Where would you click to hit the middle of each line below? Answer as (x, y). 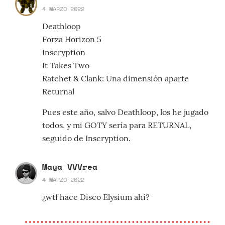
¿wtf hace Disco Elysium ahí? (96, 197)
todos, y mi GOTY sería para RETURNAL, (117, 125)
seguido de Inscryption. (86, 138)
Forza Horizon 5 (72, 39)
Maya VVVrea (70, 167)
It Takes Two (66, 66)
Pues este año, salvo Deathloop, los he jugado (125, 112)
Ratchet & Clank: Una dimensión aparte (116, 79)
